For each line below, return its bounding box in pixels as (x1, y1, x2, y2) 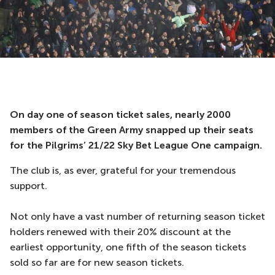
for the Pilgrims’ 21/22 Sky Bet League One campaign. (10, 139, 262, 151)
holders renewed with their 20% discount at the (10, 226, 231, 238)
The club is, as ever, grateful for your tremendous (10, 165, 236, 176)
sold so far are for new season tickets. (10, 257, 184, 268)
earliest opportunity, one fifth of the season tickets (10, 241, 246, 253)
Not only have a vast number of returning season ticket (10, 211, 265, 222)
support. (10, 180, 47, 192)
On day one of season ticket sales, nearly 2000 (10, 109, 231, 120)
